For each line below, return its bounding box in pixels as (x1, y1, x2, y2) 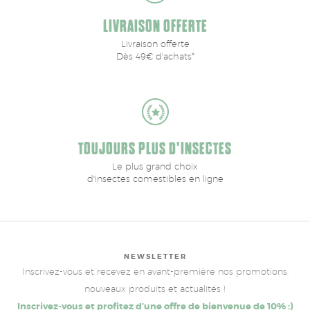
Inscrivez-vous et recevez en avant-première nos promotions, (21, 265, 289, 277)
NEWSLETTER (123, 251, 187, 261)
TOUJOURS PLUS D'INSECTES (78, 138, 232, 158)
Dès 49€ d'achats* (116, 50, 194, 62)
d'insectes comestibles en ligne (86, 172, 224, 184)
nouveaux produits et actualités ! (84, 282, 226, 294)
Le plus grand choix (112, 160, 198, 172)
